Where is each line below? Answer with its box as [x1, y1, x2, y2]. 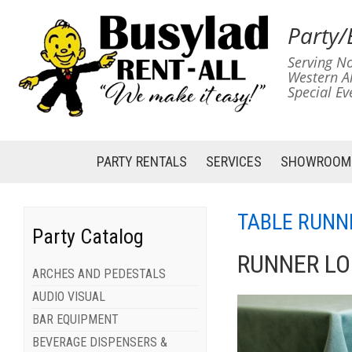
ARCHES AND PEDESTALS [31, 266, 166, 282]
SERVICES [205, 153, 262, 170]
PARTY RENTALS [96, 153, 187, 170]
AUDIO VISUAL [31, 289, 105, 305]
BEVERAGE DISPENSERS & [31, 335, 167, 350]
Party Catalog [31, 225, 144, 249]
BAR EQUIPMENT [31, 312, 119, 328]
